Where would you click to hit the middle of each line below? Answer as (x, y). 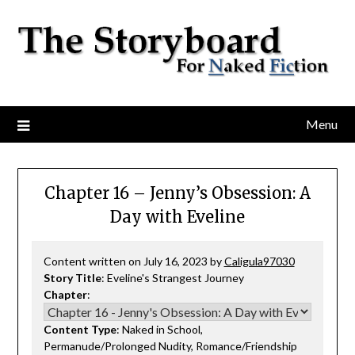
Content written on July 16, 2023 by (134, 261)
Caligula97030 (259, 261)
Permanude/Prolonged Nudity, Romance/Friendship (170, 345)
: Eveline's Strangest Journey (172, 277)
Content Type (80, 329)
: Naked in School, (159, 329)
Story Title (72, 277)
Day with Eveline (177, 216)
